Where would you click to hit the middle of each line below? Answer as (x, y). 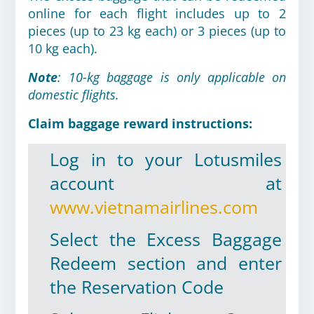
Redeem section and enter (166, 263)
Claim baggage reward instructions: (140, 123)
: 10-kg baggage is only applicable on (172, 77)
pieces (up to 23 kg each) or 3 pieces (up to (157, 31)
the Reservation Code (137, 287)
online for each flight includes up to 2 (157, 13)
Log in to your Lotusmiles (166, 159)
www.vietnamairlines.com (154, 207)
